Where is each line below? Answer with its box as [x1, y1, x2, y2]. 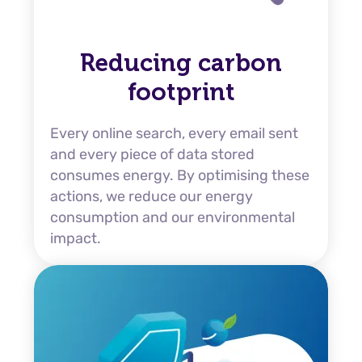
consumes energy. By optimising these [50, 166, 309, 184]
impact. [50, 229, 101, 247]
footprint [127, 78, 235, 107]
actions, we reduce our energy [50, 187, 253, 205]
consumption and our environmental [50, 208, 295, 226]
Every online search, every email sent [50, 124, 298, 142]
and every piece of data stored [50, 145, 255, 163]
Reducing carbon [80, 48, 282, 78]
